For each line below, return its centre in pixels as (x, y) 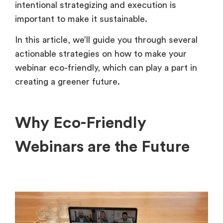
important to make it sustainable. (82, 19)
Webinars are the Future (102, 147)
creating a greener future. (67, 82)
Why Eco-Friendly (81, 123)
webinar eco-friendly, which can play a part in (106, 68)
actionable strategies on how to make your (101, 54)
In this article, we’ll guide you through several (106, 40)
